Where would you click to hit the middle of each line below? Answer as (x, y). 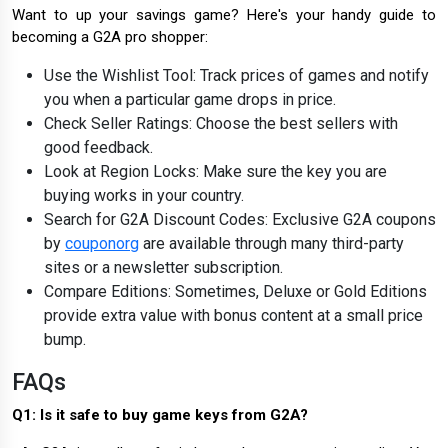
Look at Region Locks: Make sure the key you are (215, 172)
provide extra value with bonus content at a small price (233, 316)
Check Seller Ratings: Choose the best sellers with (221, 124)
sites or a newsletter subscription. (163, 268)
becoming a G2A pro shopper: (110, 37)
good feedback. (98, 148)
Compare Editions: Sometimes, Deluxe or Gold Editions (235, 292)
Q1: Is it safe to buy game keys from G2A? (160, 415)
